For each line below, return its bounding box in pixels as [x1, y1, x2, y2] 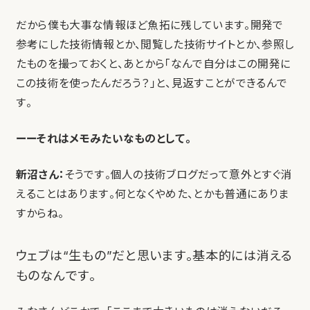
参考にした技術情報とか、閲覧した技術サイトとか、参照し [15, 38, 295, 52]
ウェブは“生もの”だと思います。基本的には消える [15, 248, 293, 264]
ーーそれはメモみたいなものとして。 [15, 132, 192, 146]
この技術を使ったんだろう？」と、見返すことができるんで [15, 77, 288, 91]
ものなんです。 [15, 268, 96, 284]
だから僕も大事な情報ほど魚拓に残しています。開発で [15, 19, 284, 33]
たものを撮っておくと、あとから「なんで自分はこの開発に [15, 57, 291, 71]
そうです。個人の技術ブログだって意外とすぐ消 [64, 168, 293, 182]
